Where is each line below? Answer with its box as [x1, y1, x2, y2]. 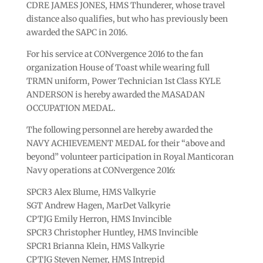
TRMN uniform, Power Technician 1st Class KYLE [26, 75, 221, 86]
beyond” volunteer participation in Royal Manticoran [26, 151, 234, 162]
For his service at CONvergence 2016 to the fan [26, 48, 203, 59]
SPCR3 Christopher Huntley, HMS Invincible [26, 227, 198, 238]
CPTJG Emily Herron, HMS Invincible [26, 213, 171, 224]
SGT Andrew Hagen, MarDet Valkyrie [26, 200, 170, 211]
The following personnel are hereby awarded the [26, 124, 213, 135]
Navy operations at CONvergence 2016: [26, 164, 176, 176]
